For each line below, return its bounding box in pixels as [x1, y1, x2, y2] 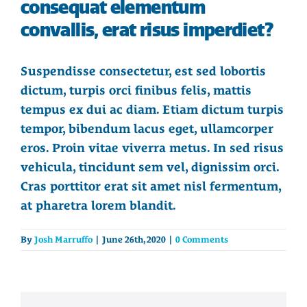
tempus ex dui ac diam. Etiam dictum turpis [21, 101, 284, 116]
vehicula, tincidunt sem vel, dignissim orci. [21, 159, 279, 174]
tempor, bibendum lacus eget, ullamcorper [21, 121, 273, 136]
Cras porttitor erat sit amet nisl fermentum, [21, 178, 281, 193]
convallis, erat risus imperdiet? [21, 19, 273, 41]
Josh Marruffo [34, 234, 93, 245]
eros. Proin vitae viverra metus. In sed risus [21, 140, 284, 155]
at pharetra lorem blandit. [21, 197, 176, 212]
